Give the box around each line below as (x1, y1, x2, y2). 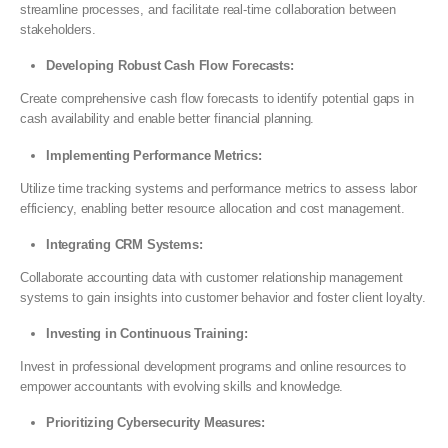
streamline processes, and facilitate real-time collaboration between (20, 2, 396, 17)
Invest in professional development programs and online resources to (20, 359, 406, 374)
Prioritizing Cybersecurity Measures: (46, 415, 265, 431)
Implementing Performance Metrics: (46, 147, 262, 163)
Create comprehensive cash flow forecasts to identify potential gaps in (20, 91, 414, 107)
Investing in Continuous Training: (46, 326, 248, 341)
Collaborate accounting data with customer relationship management (20, 269, 403, 285)
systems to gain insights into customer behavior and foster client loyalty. (20, 289, 426, 305)
